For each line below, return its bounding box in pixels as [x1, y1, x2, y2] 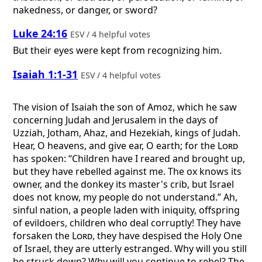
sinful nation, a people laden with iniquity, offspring [13, 204, 240, 217]
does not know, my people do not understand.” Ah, [13, 191, 238, 204]
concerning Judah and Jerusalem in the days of [13, 113, 219, 127]
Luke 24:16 [13, 26, 68, 41]
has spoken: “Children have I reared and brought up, [13, 152, 246, 166]
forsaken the [13, 229, 73, 243]
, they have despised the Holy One [92, 229, 243, 243]
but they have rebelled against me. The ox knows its [13, 165, 242, 178]
